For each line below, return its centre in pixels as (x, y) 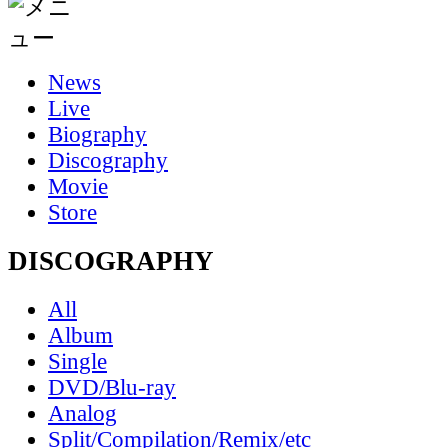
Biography (97, 134)
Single (77, 361)
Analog (82, 413)
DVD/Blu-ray (112, 387)
